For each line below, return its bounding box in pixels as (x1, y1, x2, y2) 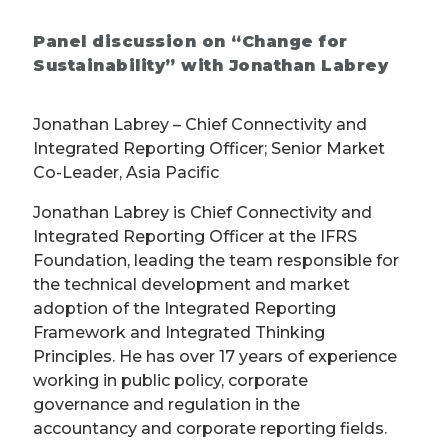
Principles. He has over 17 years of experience (33, 347, 397, 367)
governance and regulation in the (33, 395, 300, 415)
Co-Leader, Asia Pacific (33, 163, 219, 183)
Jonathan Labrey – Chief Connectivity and (33, 115, 367, 135)
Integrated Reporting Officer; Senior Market (33, 139, 385, 159)
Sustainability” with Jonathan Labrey (33, 56, 388, 76)
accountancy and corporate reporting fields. (33, 419, 387, 439)
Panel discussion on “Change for (33, 32, 348, 52)
